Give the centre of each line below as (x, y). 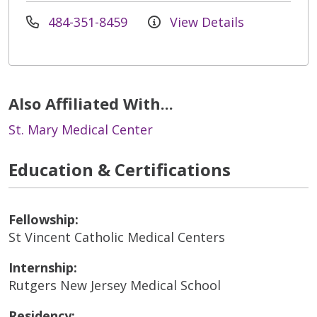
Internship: (43, 267)
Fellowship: (44, 219)
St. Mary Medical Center (81, 129)
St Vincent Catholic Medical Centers (117, 237)
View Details (205, 22)
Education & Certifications (120, 169)
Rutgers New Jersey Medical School (115, 285)
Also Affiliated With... (91, 103)
